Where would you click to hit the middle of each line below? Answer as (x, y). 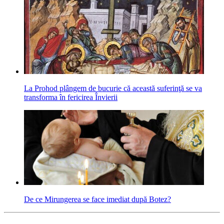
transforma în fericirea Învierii (71, 97)
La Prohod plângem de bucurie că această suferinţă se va (113, 88)
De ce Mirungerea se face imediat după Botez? (97, 199)
